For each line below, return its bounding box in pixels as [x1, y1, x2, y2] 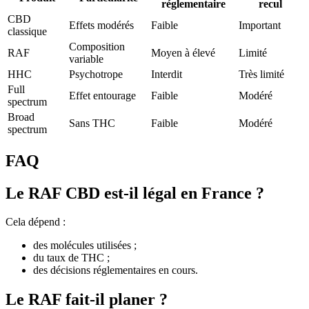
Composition [69, 40, 125, 52]
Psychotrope [69, 68, 123, 80]
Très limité [239, 68, 284, 80]
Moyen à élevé [151, 46, 215, 59]
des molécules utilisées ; [33, 239, 137, 252]
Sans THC [69, 117, 115, 129]
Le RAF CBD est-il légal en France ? [6, 183, 264, 202]
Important [239, 19, 281, 31]
